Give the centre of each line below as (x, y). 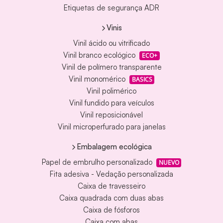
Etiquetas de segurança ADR (111, 8)
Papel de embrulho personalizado (97, 162)
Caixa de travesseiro (111, 186)
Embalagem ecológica (114, 146)
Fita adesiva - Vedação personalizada (111, 174)
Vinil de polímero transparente (111, 67)
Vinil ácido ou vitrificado (111, 43)
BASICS (142, 80)
